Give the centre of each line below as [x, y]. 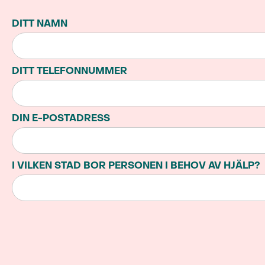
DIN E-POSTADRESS [61, 118]
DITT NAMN [40, 23]
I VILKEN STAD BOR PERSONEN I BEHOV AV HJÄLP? [136, 165]
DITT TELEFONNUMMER [70, 71]
